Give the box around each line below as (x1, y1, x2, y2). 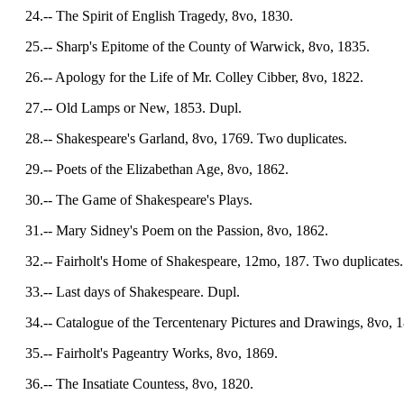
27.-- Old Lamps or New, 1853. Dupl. (7, 100, 242, 115)
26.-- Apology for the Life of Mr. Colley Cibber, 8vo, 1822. (7, 69, 363, 85)
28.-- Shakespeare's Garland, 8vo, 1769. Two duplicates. (7, 131, 347, 146)
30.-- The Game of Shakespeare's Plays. (7, 192, 252, 207)
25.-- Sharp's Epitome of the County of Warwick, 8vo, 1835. (7, 39, 370, 54)
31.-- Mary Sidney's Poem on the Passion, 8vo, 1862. (7, 223, 328, 238)
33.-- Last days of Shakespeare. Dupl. (7, 284, 240, 299)
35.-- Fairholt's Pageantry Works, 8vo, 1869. (7, 345, 278, 361)
